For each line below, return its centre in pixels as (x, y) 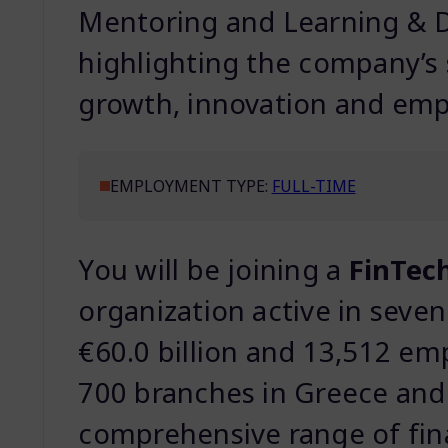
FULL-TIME (313, 186)
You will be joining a (213, 269)
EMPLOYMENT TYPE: (190, 186)
